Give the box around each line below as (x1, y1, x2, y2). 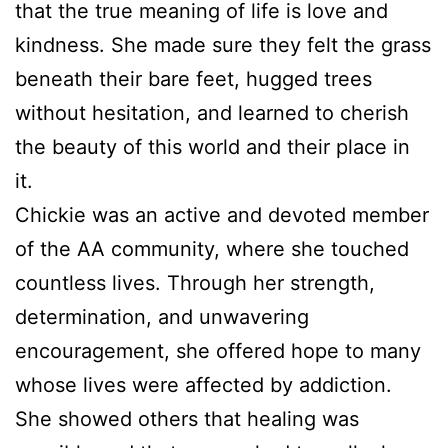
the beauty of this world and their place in (15, 134, 410, 159)
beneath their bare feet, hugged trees (15, 66, 372, 91)
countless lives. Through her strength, (15, 270, 375, 295)
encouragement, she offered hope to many (15, 338, 421, 363)
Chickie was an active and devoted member (15, 202, 429, 227)
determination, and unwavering (15, 304, 309, 329)
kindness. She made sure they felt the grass (15, 32, 431, 57)
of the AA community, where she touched (15, 236, 409, 261)
